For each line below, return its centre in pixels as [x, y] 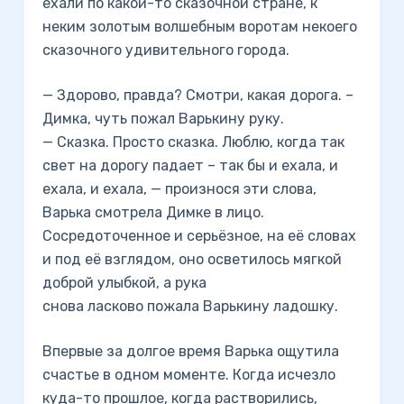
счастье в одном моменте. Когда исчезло [188, 375]
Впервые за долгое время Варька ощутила [190, 351]
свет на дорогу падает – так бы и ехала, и [190, 165]
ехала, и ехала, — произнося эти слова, [179, 189]
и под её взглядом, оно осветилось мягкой [192, 259]
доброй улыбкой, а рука [124, 283]
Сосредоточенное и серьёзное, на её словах [199, 236]
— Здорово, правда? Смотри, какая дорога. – [197, 95]
